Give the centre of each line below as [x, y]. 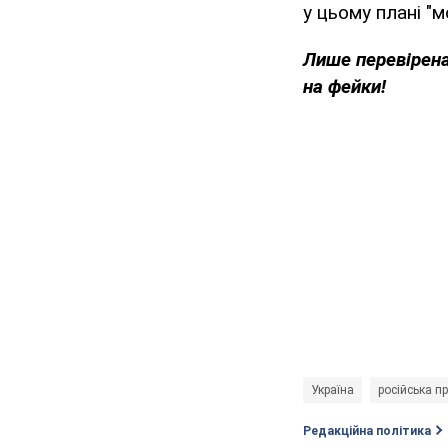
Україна [332, 390]
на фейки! [344, 87]
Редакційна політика [367, 431]
